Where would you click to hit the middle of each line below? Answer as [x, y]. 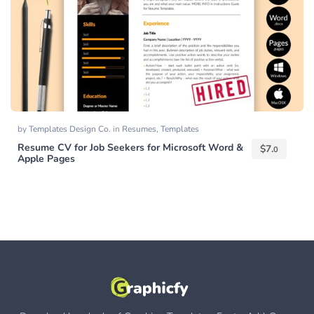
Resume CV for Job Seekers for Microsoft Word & [130, 147]
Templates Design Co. [71, 129]
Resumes [139, 129]
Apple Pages [46, 158]
